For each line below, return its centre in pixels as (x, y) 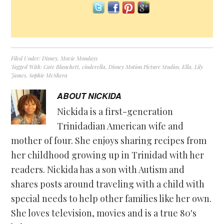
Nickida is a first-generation (115, 112)
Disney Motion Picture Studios (144, 67)
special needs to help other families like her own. (111, 199)
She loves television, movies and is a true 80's (104, 213)
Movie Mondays (79, 58)
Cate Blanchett (61, 67)
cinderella (94, 67)
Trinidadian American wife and (120, 126)
